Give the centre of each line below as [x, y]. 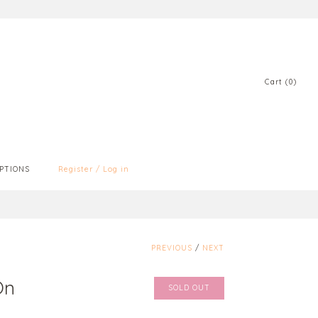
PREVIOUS [172, 248]
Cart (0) [281, 82]
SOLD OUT [189, 287]
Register [75, 169]
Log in [116, 169]
